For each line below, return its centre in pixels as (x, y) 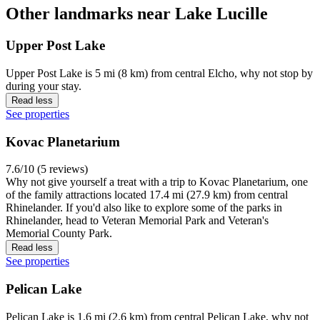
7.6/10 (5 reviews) (47, 169)
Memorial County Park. (59, 234)
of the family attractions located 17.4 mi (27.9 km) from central (147, 195)
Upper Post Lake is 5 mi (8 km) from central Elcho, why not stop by (159, 74)
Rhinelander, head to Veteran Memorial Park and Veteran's (137, 221)
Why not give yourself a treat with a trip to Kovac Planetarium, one (157, 182)
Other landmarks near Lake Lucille (137, 14)
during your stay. (44, 86)
